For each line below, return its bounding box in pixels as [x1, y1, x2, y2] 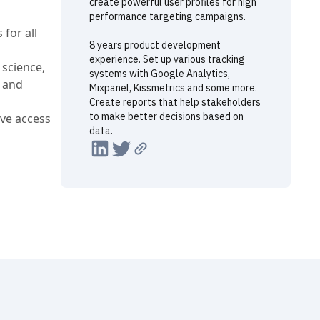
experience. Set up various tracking [89, 53, 245, 66]
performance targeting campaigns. [89, 10, 246, 23]
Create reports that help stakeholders [89, 96, 261, 109]
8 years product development [89, 39, 221, 51]
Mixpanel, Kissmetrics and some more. [89, 81, 257, 94]
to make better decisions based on [89, 110, 244, 123]
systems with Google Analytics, [89, 67, 230, 80]
